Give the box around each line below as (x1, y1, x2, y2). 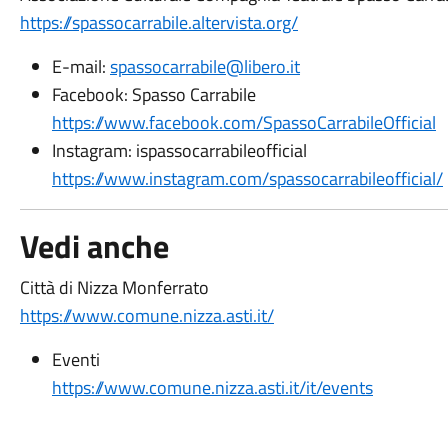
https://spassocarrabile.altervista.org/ (19, 9, 298, 36)
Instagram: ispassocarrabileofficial (51, 137, 307, 164)
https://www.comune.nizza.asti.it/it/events (51, 374, 373, 401)
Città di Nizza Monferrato (19, 274, 209, 301)
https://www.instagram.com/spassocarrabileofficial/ (51, 165, 443, 192)
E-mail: (51, 53, 110, 80)
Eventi (51, 346, 100, 373)
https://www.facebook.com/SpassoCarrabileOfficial (51, 109, 436, 136)
